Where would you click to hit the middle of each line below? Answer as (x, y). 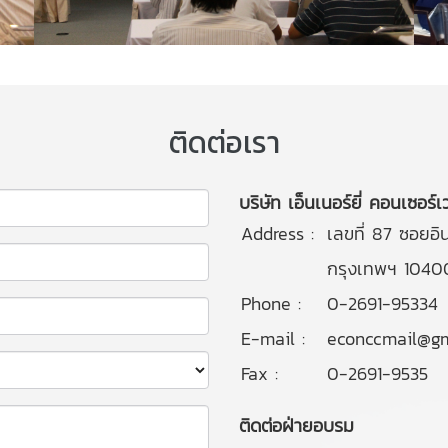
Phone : (271, 303)
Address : (277, 233)
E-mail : (273, 338)
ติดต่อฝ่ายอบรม (296, 425)
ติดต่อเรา (224, 142)
